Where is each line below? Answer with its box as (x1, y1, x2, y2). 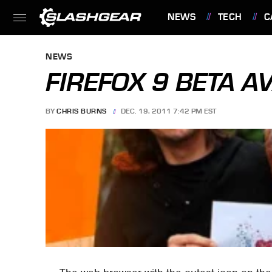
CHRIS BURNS (56, 107, 107, 116)
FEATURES (170, 46, 217, 57)
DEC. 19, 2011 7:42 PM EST (120, 107, 216, 116)
